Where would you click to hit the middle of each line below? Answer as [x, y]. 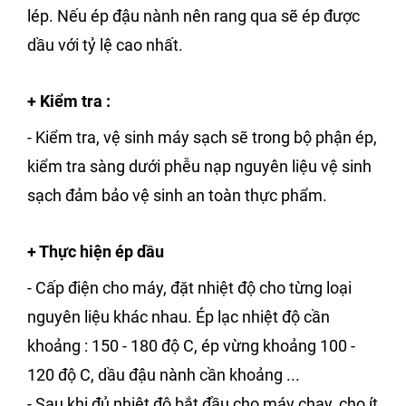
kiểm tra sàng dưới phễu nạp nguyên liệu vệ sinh [199, 166]
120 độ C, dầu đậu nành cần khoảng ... [164, 374]
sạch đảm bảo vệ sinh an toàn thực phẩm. [177, 195]
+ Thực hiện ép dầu [96, 251]
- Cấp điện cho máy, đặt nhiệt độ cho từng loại [189, 287]
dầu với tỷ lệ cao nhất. [105, 44]
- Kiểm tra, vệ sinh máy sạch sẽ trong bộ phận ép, [202, 137]
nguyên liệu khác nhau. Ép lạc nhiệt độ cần [179, 316]
